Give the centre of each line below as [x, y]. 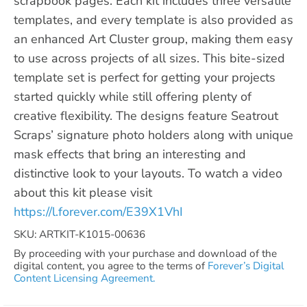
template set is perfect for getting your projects [145, 77]
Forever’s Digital [246, 266]
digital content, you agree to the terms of [111, 266]
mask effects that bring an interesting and [130, 154]
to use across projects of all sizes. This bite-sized [149, 58]
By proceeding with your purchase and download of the [145, 253]
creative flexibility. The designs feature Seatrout [146, 115]
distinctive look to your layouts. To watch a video [148, 173]
